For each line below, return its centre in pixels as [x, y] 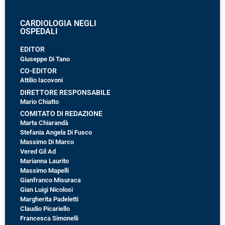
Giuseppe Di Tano [45, 59]
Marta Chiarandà [44, 123]
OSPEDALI [39, 31]
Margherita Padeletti [49, 199]
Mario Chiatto [39, 101]
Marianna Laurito [44, 161]
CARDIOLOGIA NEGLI [58, 23]
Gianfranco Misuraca [50, 180]
